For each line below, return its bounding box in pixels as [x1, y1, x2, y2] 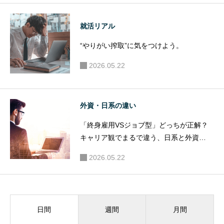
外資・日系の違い [80, 101, 136, 109]
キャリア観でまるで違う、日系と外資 [80, 133, 199, 141]
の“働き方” [80, 145, 113, 154]
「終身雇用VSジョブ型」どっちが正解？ [80, 120, 208, 129]
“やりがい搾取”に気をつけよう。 [80, 41, 183, 50]
